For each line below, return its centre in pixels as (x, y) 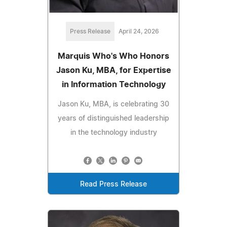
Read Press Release (113, 184)
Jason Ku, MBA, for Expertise (113, 70)
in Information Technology (113, 84)
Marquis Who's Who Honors (113, 56)
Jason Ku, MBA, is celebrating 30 (113, 104)
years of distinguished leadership (113, 118)
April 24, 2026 (139, 31)
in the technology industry (113, 133)
